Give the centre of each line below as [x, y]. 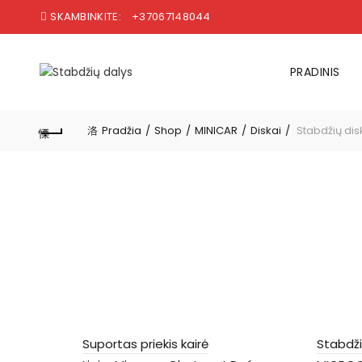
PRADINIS [315, 72]
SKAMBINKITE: [86, 17]
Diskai [265, 130]
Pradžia [121, 130]
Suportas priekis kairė [145, 344]
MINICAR [216, 130]
